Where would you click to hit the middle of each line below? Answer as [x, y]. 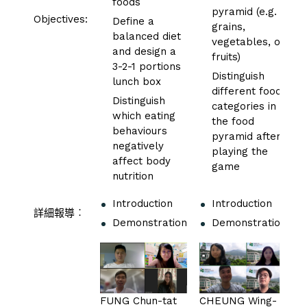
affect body [142, 161]
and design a [144, 51]
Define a [133, 21]
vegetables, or [248, 41]
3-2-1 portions [147, 66]
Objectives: [61, 19]
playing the [240, 151]
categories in [244, 106]
